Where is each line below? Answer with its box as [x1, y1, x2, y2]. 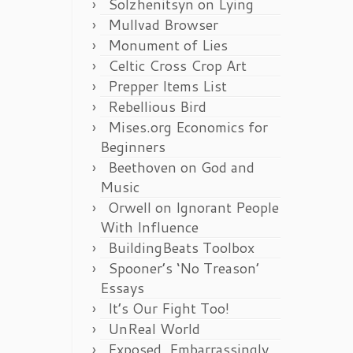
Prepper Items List [108, 76, 227, 96]
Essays [100, 277, 144, 298]
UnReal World [108, 318, 200, 339]
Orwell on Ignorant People [108, 197, 279, 217]
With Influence [100, 217, 199, 237]
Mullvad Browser [108, 14, 218, 35]
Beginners [100, 136, 165, 157]
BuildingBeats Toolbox [108, 237, 255, 258]
